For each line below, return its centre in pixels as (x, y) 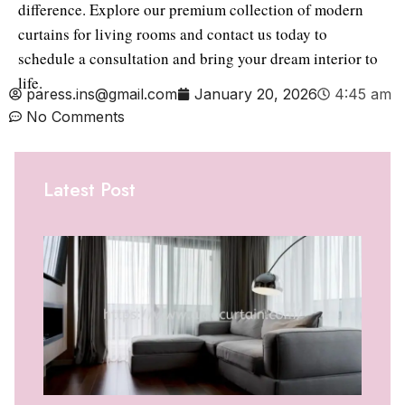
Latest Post (89, 189)
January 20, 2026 (256, 94)
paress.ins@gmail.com (102, 94)
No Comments (75, 116)
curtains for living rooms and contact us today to (173, 33)
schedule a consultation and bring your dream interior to (198, 58)
